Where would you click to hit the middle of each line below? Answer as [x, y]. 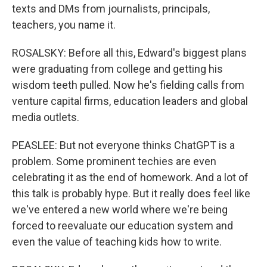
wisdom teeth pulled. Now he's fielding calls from [128, 85]
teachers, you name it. [64, 25]
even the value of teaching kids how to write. [117, 242]
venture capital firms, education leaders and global [130, 101]
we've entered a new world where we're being [120, 209]
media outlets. [46, 117]
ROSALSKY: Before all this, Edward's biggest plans [129, 53]
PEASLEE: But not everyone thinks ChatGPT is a [123, 145]
